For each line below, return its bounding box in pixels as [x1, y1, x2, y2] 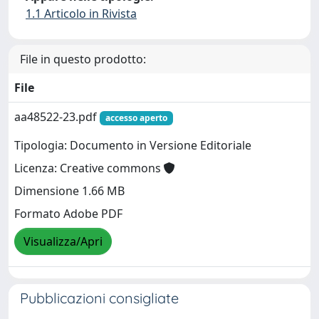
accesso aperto [105, 112, 167, 124]
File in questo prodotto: [20, 51, 146, 67]
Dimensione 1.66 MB [14, 183, 125, 199]
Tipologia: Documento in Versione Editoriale [14, 137, 251, 154]
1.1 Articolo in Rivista [26, 6, 137, 21]
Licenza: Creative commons [14, 160, 164, 177]
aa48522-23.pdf [14, 109, 100, 125]
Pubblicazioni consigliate [20, 289, 179, 307]
